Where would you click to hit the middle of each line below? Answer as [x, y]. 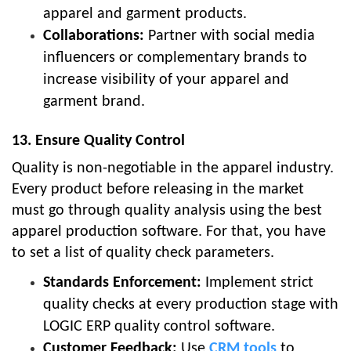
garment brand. [94, 102]
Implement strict [257, 283]
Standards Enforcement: [122, 283]
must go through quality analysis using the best [167, 211]
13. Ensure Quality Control [98, 141]
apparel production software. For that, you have [169, 232]
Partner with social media [230, 36]
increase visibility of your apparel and [166, 80]
